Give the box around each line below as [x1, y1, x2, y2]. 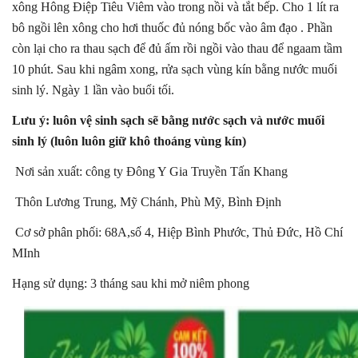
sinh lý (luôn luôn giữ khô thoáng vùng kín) [12, 133, 246, 148]
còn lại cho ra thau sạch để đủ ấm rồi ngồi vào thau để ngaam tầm [12, 41, 342, 55]
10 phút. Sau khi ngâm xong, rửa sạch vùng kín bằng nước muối [12, 62, 337, 76]
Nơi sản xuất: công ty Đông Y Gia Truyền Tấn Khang [15, 164, 288, 178]
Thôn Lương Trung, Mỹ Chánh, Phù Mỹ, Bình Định [15, 194, 281, 209]
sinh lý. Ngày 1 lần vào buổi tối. [12, 82, 174, 97]
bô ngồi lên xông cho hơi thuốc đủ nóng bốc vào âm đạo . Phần [12, 20, 332, 34]
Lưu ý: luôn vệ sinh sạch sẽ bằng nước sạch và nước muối [12, 113, 324, 127]
